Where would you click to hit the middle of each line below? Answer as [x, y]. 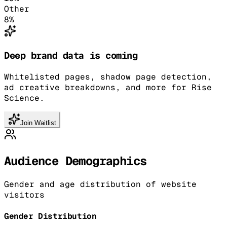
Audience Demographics [75, 161]
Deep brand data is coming [71, 55]
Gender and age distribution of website [100, 184]
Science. [24, 98]
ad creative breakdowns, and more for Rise [108, 87]
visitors [24, 195]
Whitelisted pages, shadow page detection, [108, 77]
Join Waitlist [38, 123]
